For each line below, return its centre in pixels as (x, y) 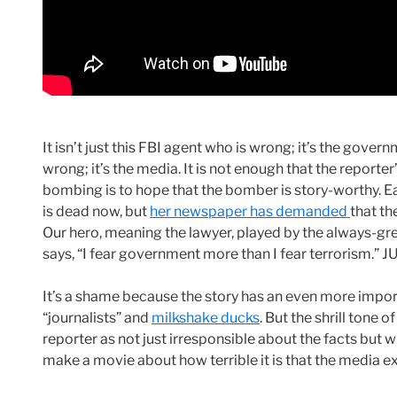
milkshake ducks (206, 318)
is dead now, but (96, 212)
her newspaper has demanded (250, 212)
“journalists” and (97, 318)
